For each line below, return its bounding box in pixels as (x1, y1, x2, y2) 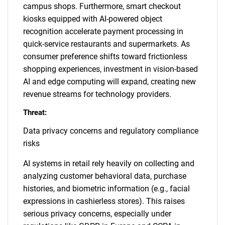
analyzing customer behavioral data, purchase (23, 171, 186, 181)
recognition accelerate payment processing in (23, 27, 183, 36)
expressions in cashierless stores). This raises (23, 196, 185, 206)
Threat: (23, 108, 47, 117)
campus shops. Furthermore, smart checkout (23, 2, 181, 11)
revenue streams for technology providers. (23, 89, 171, 99)
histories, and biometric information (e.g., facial (23, 184, 190, 193)
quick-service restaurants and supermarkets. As (23, 39, 190, 49)
